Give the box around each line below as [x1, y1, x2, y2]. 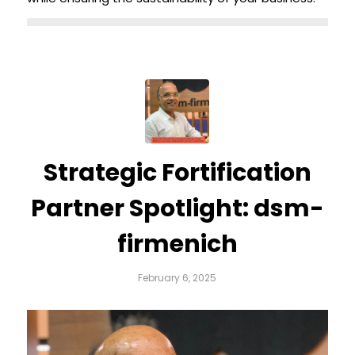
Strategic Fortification [43, 156, 311, 190]
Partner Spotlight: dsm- [30, 192, 324, 226]
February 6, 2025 [138, 271, 217, 285]
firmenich [116, 227, 238, 261]
